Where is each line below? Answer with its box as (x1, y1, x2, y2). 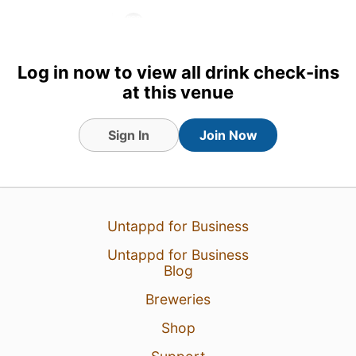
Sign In (108, 126, 149, 143)
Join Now (199, 126, 257, 143)
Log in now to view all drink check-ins (17, 61, 339, 83)
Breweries (145, 290, 211, 308)
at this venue (122, 81, 234, 103)
